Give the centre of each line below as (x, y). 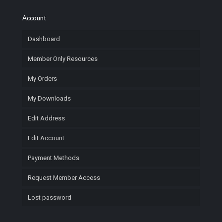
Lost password (50, 197)
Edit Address (46, 118)
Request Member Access (64, 178)
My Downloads (49, 98)
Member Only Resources (63, 59)
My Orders (42, 79)
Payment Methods (54, 158)
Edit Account (46, 138)
